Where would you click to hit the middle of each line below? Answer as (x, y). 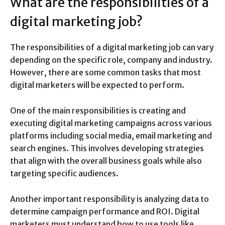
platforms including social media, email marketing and (111, 135)
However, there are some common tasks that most (105, 72)
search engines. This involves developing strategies (107, 148)
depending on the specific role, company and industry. (111, 60)
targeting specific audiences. (64, 173)
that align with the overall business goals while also (106, 160)
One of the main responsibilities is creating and (98, 110)
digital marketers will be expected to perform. (97, 85)
